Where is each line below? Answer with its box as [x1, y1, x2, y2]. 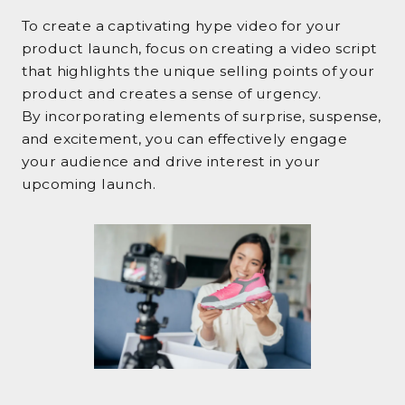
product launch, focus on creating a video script [21, 40, 378, 58]
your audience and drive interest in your [21, 153, 321, 171]
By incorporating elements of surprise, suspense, [21, 108, 381, 126]
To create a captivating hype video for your [21, 17, 342, 35]
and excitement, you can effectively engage [21, 130, 348, 148]
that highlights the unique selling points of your [21, 62, 375, 80]
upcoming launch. [21, 175, 155, 193]
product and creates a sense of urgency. [21, 85, 321, 103]
